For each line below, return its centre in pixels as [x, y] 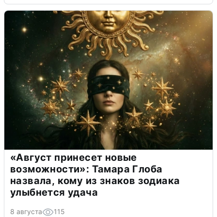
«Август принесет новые [74, 158]
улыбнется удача [54, 193]
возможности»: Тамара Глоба [86, 169]
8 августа [26, 212]
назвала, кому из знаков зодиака [95, 181]
